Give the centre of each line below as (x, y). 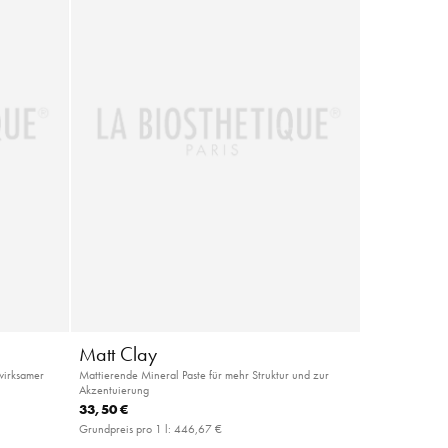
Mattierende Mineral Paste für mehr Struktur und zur (203, 374)
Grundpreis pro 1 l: (126, 428)
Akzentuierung (113, 389)
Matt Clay (117, 353)
